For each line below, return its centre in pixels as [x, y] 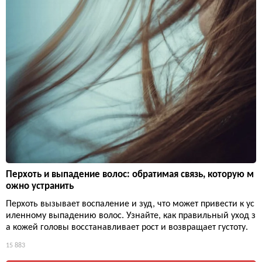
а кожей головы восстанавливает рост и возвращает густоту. [127, 227]
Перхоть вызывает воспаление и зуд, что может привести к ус [130, 204]
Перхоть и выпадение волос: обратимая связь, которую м [130, 174]
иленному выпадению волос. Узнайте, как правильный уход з [131, 216]
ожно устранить [40, 186]
